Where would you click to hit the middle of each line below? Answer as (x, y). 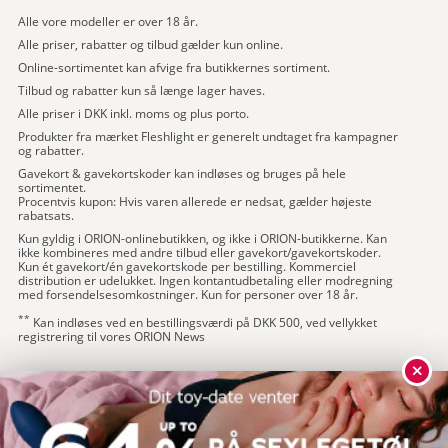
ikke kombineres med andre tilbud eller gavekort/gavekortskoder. (199, 252)
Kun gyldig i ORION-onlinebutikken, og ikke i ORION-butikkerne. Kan (202, 238)
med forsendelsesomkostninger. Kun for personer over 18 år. (188, 294)
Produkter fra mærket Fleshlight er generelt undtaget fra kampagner (208, 136)
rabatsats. (46, 215)
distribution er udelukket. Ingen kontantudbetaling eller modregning (205, 280)
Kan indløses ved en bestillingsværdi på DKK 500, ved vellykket (203, 322)
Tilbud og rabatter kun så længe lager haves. (141, 90)
